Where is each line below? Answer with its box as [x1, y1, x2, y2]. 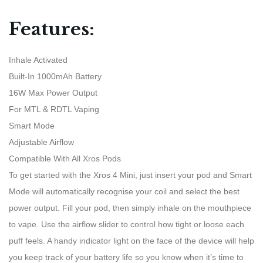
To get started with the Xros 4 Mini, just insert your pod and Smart [9, 170, 252, 180]
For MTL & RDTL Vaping [9, 104, 99, 114]
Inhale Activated [9, 55, 68, 65]
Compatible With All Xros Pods [9, 153, 121, 163]
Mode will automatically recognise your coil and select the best [9, 186, 240, 196]
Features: [9, 18, 95, 40]
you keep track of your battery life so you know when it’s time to [9, 252, 244, 262]
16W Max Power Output [9, 87, 97, 97]
